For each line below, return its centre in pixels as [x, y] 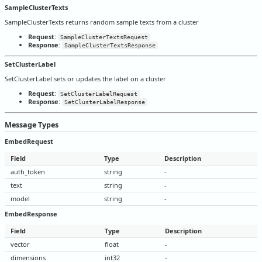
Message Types [32, 124]
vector [20, 244]
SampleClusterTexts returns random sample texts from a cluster [102, 22]
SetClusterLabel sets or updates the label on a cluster [85, 79]
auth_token [28, 171]
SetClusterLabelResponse [105, 102]
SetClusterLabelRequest [99, 94]
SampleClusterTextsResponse [110, 45]
